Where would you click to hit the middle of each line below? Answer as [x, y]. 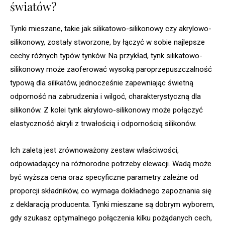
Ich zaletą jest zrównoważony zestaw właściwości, [94, 150]
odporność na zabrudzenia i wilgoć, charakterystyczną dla [105, 97]
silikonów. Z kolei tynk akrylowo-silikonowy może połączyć [106, 110]
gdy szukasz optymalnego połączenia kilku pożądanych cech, [111, 218]
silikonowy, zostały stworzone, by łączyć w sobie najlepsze [107, 42]
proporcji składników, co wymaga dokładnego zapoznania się [111, 191]
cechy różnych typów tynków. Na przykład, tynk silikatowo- [106, 56]
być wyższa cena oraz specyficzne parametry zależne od [104, 178]
